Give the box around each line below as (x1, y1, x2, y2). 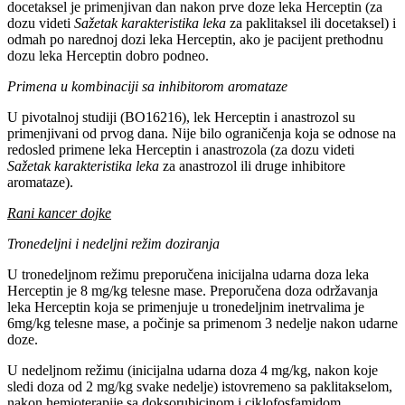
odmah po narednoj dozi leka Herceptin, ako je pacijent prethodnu (7, 32, 383, 48)
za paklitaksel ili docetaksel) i (230, 15, 396, 32)
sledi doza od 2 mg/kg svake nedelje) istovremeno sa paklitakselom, (7, 379, 392, 395)
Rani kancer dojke (7, 205, 111, 221)
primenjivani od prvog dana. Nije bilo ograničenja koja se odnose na (7, 126, 396, 142)
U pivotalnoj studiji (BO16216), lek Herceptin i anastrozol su (7, 109, 355, 126)
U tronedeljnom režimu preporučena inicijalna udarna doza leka (7, 267, 369, 283)
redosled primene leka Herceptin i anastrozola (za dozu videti (7, 142, 354, 158)
